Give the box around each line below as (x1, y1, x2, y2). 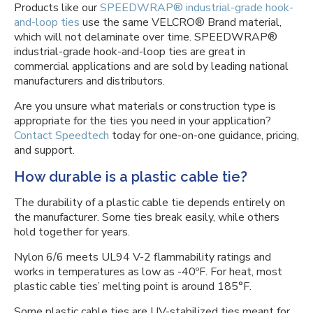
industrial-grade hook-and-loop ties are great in (14, 44, 245, 59)
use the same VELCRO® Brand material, (80, 15, 282, 30)
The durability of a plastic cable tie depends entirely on (14, 195, 285, 210)
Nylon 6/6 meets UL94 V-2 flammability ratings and (14, 249, 271, 265)
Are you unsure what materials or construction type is (14, 99, 276, 114)
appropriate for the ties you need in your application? (14, 113, 271, 129)
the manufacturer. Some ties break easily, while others (14, 210, 279, 225)
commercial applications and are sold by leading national (14, 59, 289, 74)
